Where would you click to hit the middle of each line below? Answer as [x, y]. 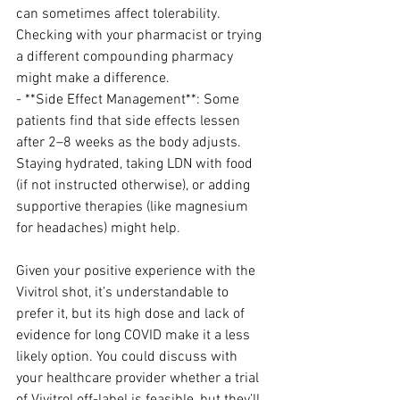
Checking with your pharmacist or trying [141, 36]
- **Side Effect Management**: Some [129, 100]
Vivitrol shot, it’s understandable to [124, 293]
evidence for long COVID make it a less [135, 336]
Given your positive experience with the [137, 271]
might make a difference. [93, 79]
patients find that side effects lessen [130, 121]
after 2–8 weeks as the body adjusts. [130, 143]
